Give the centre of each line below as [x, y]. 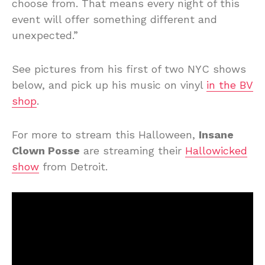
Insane [216, 134]
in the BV [230, 85]
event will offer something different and [114, 19]
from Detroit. [73, 166]
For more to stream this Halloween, [105, 134]
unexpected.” [45, 35]
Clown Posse [46, 150]
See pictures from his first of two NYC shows [129, 69]
